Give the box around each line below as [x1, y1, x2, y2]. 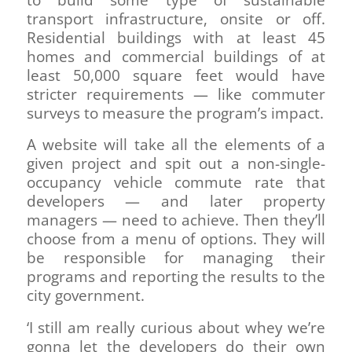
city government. [26, 285, 145, 306]
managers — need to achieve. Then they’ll [26, 210, 326, 231]
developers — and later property [26, 191, 326, 212]
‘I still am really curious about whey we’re [26, 317, 326, 338]
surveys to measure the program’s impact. [26, 103, 324, 124]
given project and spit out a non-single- [26, 153, 326, 174]
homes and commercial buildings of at [26, 46, 326, 68]
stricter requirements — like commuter [26, 84, 326, 105]
